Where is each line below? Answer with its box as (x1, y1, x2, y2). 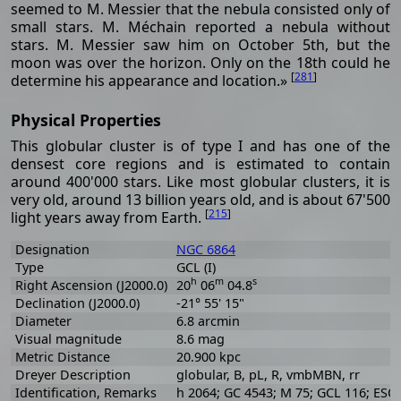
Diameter (14, 311, 72, 329)
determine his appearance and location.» (11, 70, 291, 90)
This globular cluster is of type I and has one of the (11, 135, 390, 156)
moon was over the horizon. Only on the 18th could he (11, 52, 390, 73)
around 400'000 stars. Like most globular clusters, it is (11, 171, 390, 192)
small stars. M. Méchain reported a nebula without (11, 16, 390, 37)
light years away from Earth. (11, 207, 205, 227)
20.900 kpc (175, 347, 241, 365)
